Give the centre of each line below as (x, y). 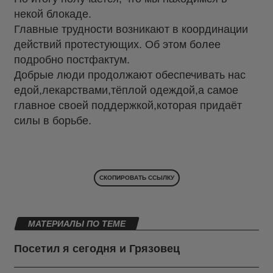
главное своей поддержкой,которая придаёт (128, 106)
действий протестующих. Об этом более (117, 45)
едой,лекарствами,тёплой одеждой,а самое (126, 90)
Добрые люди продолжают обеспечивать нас (130, 75)
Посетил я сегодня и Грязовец (97, 249)
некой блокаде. (53, 14)
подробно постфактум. (72, 60)
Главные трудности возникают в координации (131, 30)
